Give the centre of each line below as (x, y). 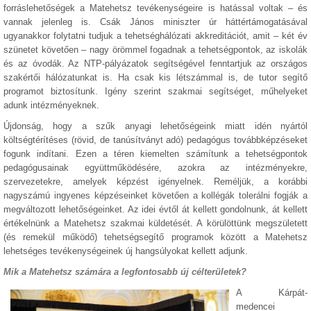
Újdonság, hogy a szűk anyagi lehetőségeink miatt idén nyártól (155, 126)
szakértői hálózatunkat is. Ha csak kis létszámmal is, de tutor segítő (155, 77)
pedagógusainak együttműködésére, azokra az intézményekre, (155, 168)
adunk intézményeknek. (51, 105)
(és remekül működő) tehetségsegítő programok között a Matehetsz (155, 237)
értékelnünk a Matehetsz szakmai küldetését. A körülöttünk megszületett (155, 223)
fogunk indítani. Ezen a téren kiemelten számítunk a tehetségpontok (155, 154)
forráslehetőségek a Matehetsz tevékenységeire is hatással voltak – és (155, 8)
